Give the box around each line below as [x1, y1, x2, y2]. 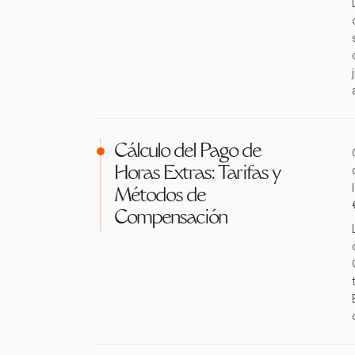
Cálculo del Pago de [114, 143, 261, 162]
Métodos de [114, 187, 205, 206]
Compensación [114, 209, 227, 228]
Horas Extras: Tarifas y [114, 165, 280, 184]
